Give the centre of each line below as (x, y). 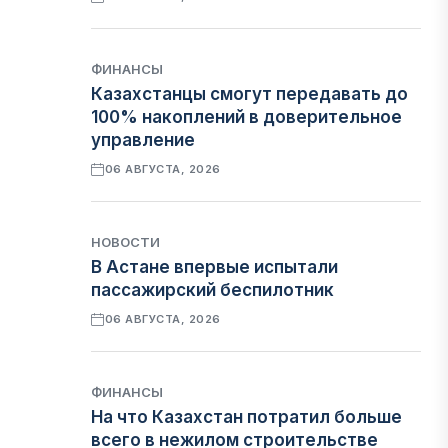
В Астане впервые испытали (215, 267)
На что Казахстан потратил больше (247, 417)
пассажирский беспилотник (213, 290)
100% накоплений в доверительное (247, 117)
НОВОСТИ (126, 242)
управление (143, 140)
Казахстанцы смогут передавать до (250, 94)
